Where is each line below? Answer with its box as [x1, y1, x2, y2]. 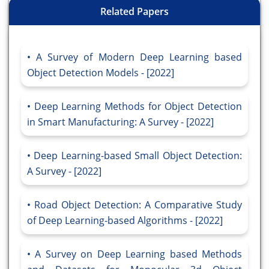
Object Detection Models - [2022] [27, 66, 174, 80]
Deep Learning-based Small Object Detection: [34, 149, 243, 163]
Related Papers [100, 5, 169, 19]
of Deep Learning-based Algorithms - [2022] [27, 214, 223, 228]
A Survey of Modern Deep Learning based [36, 50, 243, 64]
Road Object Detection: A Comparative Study [34, 198, 242, 212]
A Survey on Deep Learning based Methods [35, 247, 243, 261]
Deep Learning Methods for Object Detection [34, 100, 243, 113]
